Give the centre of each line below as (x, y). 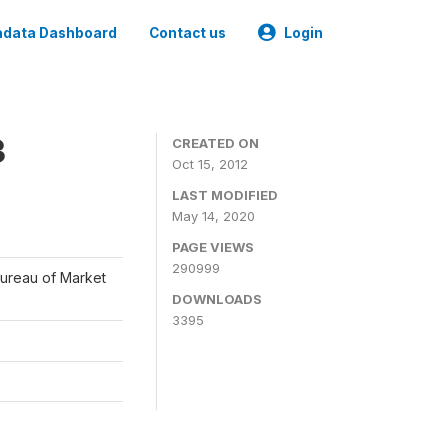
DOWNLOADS (217, 299)
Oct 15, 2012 (210, 164)
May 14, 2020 (213, 216)
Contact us (187, 33)
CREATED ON (215, 143)
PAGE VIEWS (213, 247)
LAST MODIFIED (225, 195)
